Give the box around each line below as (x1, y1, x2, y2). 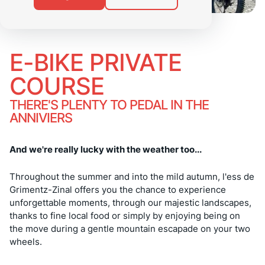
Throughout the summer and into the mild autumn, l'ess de (9, 170, 254, 182)
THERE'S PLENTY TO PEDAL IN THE (9, 96, 209, 112)
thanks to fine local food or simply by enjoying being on (9, 209, 240, 221)
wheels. (9, 235, 42, 247)
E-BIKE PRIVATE (9, 47, 182, 77)
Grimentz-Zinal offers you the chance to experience (9, 183, 226, 195)
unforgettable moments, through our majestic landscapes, (9, 196, 251, 208)
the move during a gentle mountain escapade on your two (9, 222, 250, 234)
